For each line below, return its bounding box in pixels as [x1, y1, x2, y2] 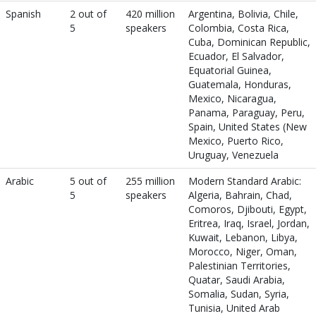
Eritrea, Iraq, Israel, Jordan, [188, 217, 310, 230]
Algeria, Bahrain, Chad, [188, 188, 292, 202]
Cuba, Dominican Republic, [188, 35, 310, 49]
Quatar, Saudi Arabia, [188, 273, 285, 286]
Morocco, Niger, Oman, [188, 245, 297, 258]
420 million [126, 7, 175, 20]
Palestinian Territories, [188, 259, 291, 272]
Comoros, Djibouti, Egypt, [188, 202, 307, 216]
